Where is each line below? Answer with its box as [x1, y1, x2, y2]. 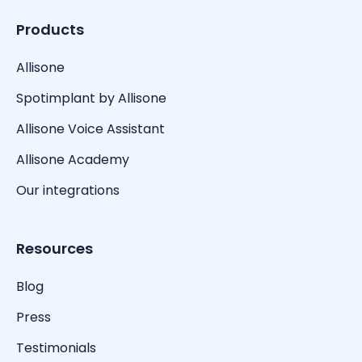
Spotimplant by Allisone [16, 89, 166, 108]
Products [16, 19, 84, 40]
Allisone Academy [16, 150, 133, 170]
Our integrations [16, 181, 120, 200]
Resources [16, 238, 93, 259]
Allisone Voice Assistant [16, 120, 165, 139]
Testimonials [16, 339, 96, 358]
